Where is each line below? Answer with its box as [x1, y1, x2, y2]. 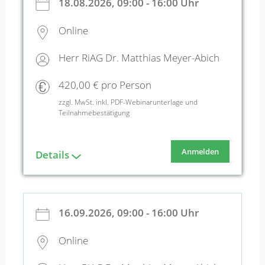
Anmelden [182, 146, 219, 157]
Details [35, 148, 69, 162]
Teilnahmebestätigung [58, 108, 130, 118]
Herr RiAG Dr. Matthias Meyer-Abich [58, 50, 219, 64]
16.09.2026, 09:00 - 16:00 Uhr [58, 206, 199, 220]
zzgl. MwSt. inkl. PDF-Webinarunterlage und [58, 98, 198, 107]
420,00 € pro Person [58, 77, 151, 92]
